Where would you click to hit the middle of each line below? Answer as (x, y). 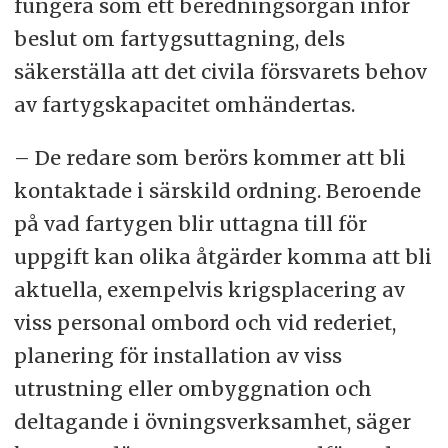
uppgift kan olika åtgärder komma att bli (222, 256)
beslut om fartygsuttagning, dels (179, 39)
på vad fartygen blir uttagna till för (190, 223)
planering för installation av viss (177, 355)
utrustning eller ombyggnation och (192, 388)
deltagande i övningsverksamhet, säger (212, 421)
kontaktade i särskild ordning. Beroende (217, 190)
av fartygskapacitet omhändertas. (184, 105)
